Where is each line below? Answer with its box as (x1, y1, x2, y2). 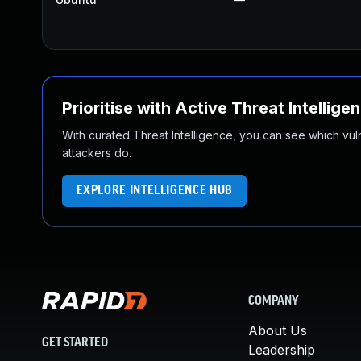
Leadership (248, 342, 315, 358)
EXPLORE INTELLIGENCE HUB (76, 184, 233, 197)
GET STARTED (42, 336, 108, 350)
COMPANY (248, 295, 299, 308)
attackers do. (62, 146, 131, 160)
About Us (248, 322, 307, 338)
